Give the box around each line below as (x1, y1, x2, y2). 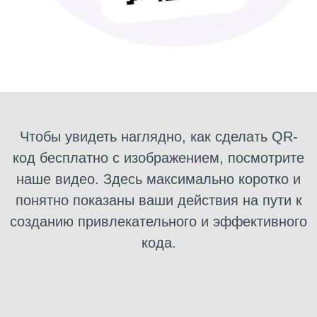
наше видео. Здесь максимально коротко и (16, 171, 301, 187)
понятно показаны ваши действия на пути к (15, 192, 302, 208)
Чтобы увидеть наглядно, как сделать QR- (19, 128, 298, 144)
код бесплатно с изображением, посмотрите (13, 149, 304, 166)
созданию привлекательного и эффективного (10, 213, 307, 229)
